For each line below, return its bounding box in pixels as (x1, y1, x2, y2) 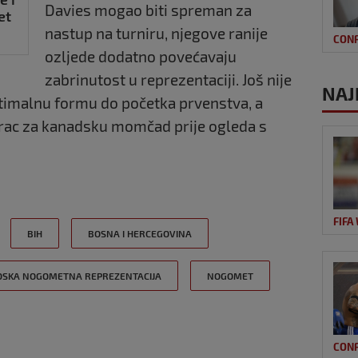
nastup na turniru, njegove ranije (45, 23, 268, 42)
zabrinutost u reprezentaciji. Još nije (45, 70, 292, 89)
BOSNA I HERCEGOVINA (88, 227, 192, 239)
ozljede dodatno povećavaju (45, 46, 237, 66)
